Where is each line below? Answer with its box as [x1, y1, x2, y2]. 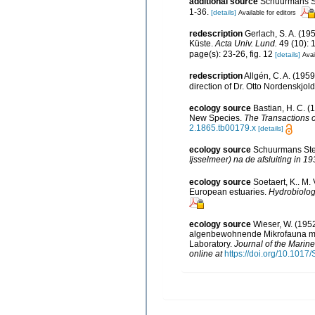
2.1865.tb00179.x [189, 123, 256, 134]
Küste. [189, 39, 215, 49]
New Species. [189, 113, 244, 124]
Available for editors [238, 8, 296, 16]
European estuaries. [189, 186, 269, 197]
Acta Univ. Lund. [215, 39, 277, 49]
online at [189, 249, 222, 259]
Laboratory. [189, 238, 234, 249]
